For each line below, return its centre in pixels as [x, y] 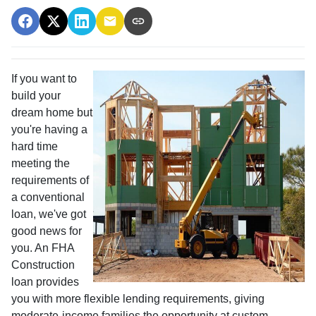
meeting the [41, 163]
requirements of [50, 180]
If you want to [44, 78]
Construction [43, 265]
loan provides [45, 281]
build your [36, 95]
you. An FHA [43, 248]
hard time [35, 146]
